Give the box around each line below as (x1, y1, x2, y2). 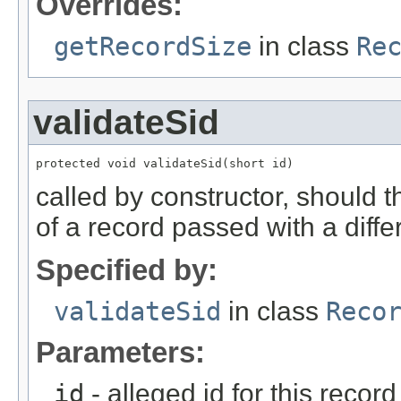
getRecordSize (54, 30, 252, 62)
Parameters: (36, 335, 205, 369)
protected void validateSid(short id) (36, 156, 294, 170)
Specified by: (36, 252, 218, 286)
